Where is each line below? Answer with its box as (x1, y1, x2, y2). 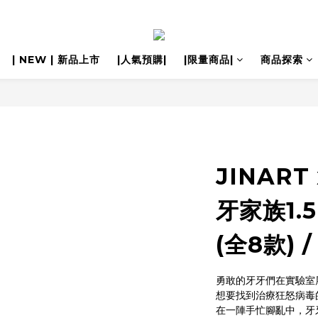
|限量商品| (183, 53, 234, 66)
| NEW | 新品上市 (11, 53, 100, 66)
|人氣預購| (116, 53, 167, 66)
